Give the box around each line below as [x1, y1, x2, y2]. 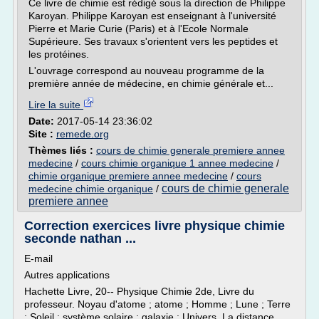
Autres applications [24, 269, 110, 281]
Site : [28, 128, 56, 140]
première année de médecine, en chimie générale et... [28, 78, 273, 89]
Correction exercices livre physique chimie [24, 219, 285, 233]
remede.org [56, 128, 109, 140]
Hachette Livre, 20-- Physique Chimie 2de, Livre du [24, 286, 254, 297]
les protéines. [28, 48, 89, 60]
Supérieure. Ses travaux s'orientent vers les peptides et [28, 36, 278, 47]
